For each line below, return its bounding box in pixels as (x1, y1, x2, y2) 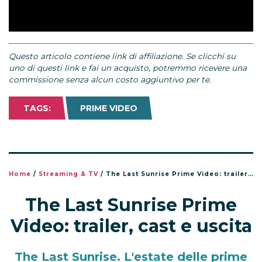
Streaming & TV (39, 170, 98, 178)
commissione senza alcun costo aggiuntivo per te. (9, 74, 211, 84)
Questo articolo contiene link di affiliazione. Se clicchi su (9, 51, 236, 61)
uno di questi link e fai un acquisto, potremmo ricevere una (9, 63, 247, 73)
